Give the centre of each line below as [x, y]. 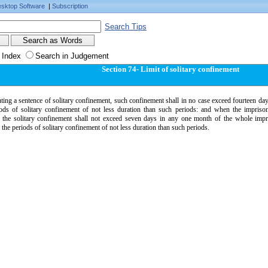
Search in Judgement [72, 56]
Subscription [70, 6]
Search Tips [126, 27]
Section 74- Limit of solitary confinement [171, 69]
